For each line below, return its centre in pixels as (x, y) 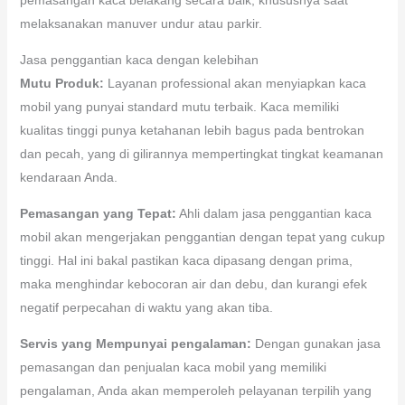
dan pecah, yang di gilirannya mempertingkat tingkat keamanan (201, 153)
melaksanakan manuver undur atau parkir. (141, 23)
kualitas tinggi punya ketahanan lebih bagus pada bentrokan (192, 130)
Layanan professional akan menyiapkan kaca (235, 83)
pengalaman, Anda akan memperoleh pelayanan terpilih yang (195, 390)
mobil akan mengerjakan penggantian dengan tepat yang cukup (202, 236)
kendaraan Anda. (68, 177)
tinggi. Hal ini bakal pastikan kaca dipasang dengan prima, (186, 260)
